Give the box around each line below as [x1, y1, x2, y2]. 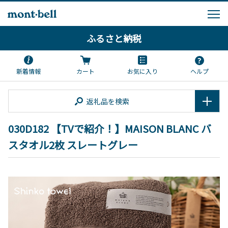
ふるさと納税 [87, 32, 141, 45]
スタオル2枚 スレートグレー [8, 137, 138, 152]
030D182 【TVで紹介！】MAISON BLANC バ [8, 121, 211, 136]
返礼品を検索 [86, 96, 129, 106]
